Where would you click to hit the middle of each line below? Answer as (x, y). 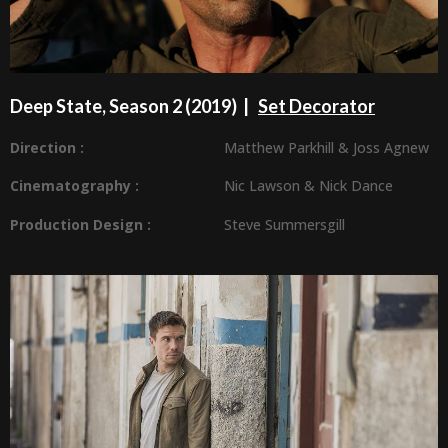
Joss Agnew (391, 147)
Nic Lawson (264, 186)
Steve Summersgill (284, 224)
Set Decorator (316, 105)
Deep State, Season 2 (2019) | (134, 105)
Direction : (47, 147)
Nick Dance (356, 186)
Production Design (76, 224)
